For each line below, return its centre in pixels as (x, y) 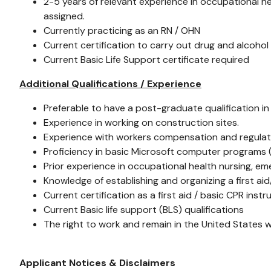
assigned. (64, 16)
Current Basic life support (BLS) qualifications (144, 210)
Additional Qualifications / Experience (110, 84)
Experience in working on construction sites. (141, 122)
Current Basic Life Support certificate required (146, 60)
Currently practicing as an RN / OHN (122, 31)
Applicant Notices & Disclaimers (97, 263)
